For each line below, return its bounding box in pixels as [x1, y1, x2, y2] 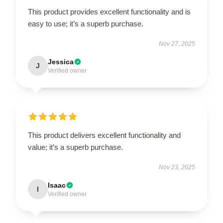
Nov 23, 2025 [159, 164, 195, 171]
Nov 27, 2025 [159, 40, 195, 48]
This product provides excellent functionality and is [28, 7, 191, 16]
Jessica [48, 58, 74, 66]
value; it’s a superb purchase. [28, 143, 123, 152]
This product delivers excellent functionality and [28, 131, 181, 140]
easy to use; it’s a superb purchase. [28, 19, 143, 28]
